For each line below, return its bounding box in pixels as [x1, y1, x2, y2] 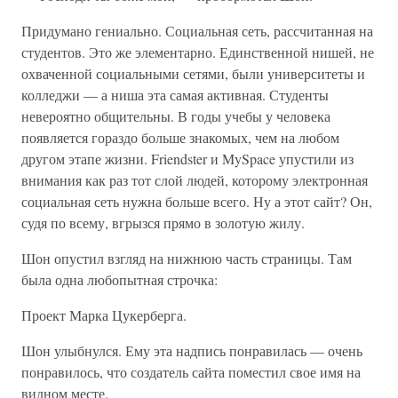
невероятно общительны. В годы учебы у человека [21, 107, 330, 125]
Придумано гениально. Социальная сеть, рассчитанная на [21, 21, 373, 40]
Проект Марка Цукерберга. [21, 306, 187, 324]
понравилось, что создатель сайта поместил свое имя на [21, 362, 361, 381]
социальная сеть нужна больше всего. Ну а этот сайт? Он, [21, 192, 372, 211]
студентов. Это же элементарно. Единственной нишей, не [21, 43, 374, 61]
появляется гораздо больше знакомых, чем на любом [21, 128, 339, 147]
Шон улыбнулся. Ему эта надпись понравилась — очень [21, 341, 362, 360]
